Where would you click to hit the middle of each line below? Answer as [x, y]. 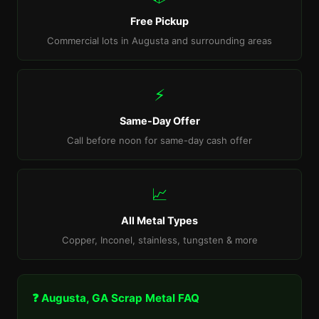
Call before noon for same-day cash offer [159, 140]
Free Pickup [159, 21]
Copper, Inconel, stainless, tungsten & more [159, 240]
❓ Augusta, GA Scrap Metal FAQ [116, 298]
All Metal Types [159, 220]
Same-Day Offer [159, 121]
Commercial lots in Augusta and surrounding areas [159, 41]
